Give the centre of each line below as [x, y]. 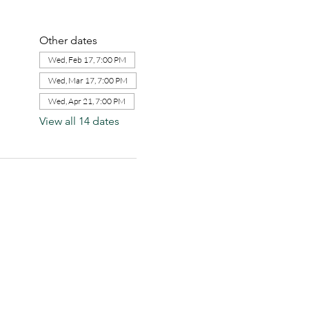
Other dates [68, 40]
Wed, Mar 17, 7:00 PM [88, 80]
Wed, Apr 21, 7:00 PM [87, 101]
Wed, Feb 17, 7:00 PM [87, 60]
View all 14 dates [79, 121]
